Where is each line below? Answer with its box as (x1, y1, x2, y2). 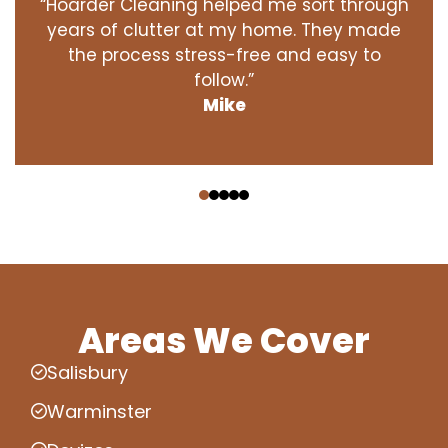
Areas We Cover (78, 315, 370, 365)
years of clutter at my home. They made (47, 17, 401, 42)
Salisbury (47, 359, 128, 385)
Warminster (47, 398, 152, 424)
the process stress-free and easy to (67, 42, 381, 67)
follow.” (194, 67, 254, 92)
